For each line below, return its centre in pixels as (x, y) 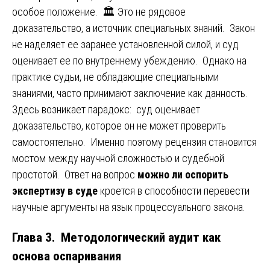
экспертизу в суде (55, 191)
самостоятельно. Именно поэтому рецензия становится (134, 142)
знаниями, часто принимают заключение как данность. (131, 93)
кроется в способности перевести (174, 191)
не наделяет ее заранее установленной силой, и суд (125, 45)
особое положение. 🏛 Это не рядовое (99, 12)
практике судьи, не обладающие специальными (115, 77)
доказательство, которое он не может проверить (119, 126)
